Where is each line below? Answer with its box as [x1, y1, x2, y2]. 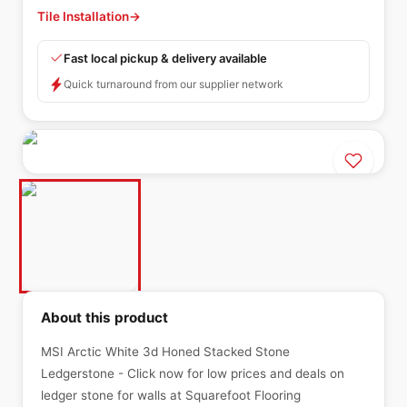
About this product [41, 309, 168, 326]
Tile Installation [37, 9, 129, 24]
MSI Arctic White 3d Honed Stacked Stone [41, 344, 290, 359]
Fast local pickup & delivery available [64, 51, 267, 65]
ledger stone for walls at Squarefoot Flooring [41, 388, 301, 402]
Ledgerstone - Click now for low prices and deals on [41, 366, 344, 381]
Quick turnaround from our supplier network [64, 77, 283, 91]
